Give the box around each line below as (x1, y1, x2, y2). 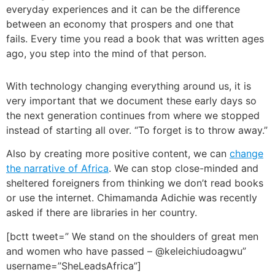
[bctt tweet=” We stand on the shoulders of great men (6, 230, 258, 242)
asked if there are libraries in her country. (6, 206, 197, 219)
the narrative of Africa (6, 162, 109, 175)
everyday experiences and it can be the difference (6, 2, 240, 15)
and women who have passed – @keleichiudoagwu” (6, 244, 246, 257)
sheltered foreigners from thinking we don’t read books (6, 177, 263, 190)
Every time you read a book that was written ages (28, 32, 264, 45)
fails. (6, 32, 28, 45)
